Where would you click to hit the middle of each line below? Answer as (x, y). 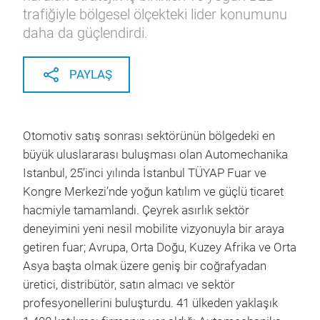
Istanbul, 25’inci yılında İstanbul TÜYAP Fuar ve (145, 173)
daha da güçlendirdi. (85, 33)
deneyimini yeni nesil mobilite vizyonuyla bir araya (154, 229)
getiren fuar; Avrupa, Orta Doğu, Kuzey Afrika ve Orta (160, 247)
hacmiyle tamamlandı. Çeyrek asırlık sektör (136, 210)
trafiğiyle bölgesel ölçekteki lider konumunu (155, 14)
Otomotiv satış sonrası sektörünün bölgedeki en (149, 136)
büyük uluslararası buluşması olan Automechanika (155, 155)
